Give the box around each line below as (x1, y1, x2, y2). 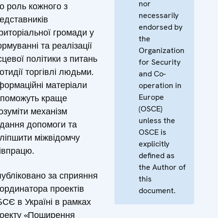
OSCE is (139, 127, 166, 137)
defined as (139, 150, 175, 161)
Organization (139, 45, 184, 55)
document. (139, 185, 176, 196)
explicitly (139, 138, 169, 149)
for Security (139, 56, 181, 67)
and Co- (139, 68, 166, 79)
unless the (139, 115, 175, 126)
